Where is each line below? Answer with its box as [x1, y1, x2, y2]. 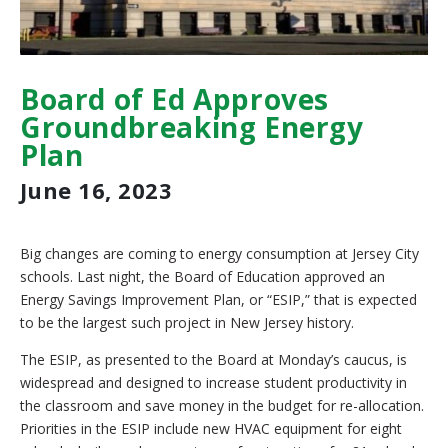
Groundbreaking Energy [20, 108, 364, 147]
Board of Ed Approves [20, 80, 330, 119]
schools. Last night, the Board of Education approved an [20, 267, 385, 287]
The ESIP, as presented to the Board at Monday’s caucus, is [20, 350, 407, 370]
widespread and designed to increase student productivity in [20, 373, 407, 393]
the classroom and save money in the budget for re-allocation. [20, 396, 424, 416]
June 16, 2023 [20, 175, 173, 206]
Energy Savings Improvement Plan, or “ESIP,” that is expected [20, 290, 417, 310]
